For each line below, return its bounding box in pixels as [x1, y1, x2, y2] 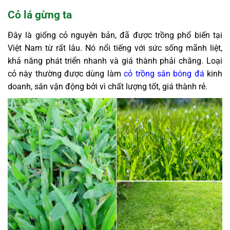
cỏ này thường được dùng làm [8, 69, 124, 79]
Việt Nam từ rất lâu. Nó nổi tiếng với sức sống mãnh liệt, [8, 43, 222, 53]
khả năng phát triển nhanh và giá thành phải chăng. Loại [8, 56, 222, 66]
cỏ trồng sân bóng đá [124, 69, 204, 79]
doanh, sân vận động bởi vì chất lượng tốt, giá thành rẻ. [8, 82, 207, 92]
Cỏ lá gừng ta [8, 8, 72, 21]
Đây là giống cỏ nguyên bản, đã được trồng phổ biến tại [8, 30, 222, 41]
